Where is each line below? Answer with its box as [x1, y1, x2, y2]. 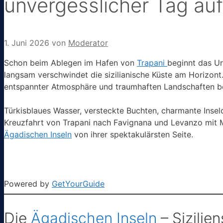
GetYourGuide [52, 179, 105, 189]
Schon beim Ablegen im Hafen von [4, 58, 137, 68]
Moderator [68, 38, 108, 48]
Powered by [4, 179, 52, 189]
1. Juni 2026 [4, 38, 49, 48]
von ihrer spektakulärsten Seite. [72, 129, 193, 140]
